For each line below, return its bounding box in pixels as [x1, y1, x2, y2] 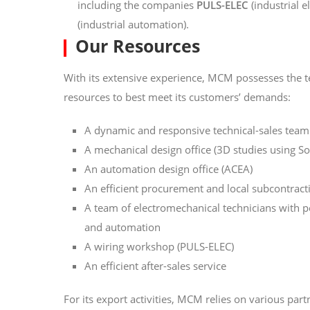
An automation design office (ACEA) [84, 162, 253, 176]
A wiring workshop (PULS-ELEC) [84, 239, 234, 253]
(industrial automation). [77, 17, 189, 31]
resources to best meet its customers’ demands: [64, 90, 291, 104]
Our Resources [75, 34, 200, 57]
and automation [84, 220, 161, 234]
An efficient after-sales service [84, 259, 226, 273]
